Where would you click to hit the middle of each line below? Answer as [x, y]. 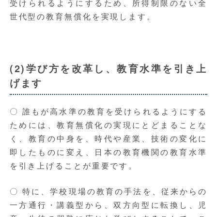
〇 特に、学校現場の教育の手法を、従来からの [108, 191]
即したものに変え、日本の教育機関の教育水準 [108, 152]
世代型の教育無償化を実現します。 [83, 16]
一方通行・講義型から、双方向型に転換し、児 [108, 205]
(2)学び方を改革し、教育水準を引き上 [108, 68]
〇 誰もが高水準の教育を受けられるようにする [108, 111]
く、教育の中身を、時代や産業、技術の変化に [108, 139]
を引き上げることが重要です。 [74, 166]
